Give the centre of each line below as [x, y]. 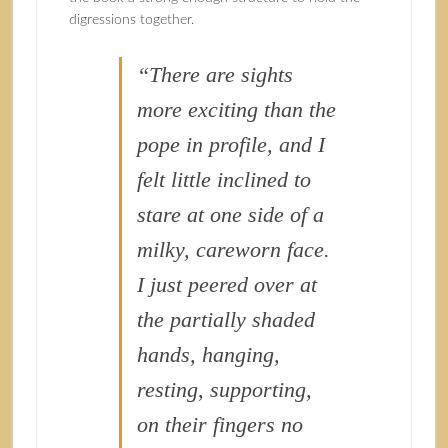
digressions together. [131, 20]
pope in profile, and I [230, 144]
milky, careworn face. [233, 249]
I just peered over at [226, 284]
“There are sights [214, 74]
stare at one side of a [230, 214]
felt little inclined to [223, 179]
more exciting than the [236, 109]
